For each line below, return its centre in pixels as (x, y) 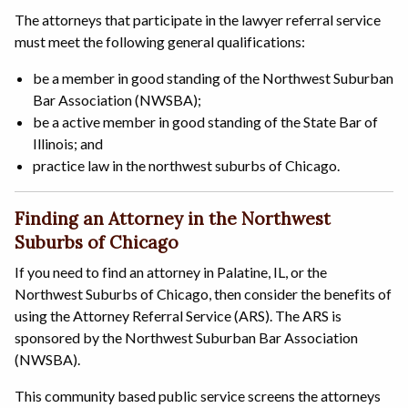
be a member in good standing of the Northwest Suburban (213, 77)
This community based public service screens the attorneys (198, 395)
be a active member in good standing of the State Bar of (205, 121)
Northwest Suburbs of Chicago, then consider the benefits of (203, 293)
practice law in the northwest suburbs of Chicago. (186, 165)
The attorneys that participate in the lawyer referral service (198, 19)
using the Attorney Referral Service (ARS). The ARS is (178, 315)
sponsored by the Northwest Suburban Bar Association (186, 337)
